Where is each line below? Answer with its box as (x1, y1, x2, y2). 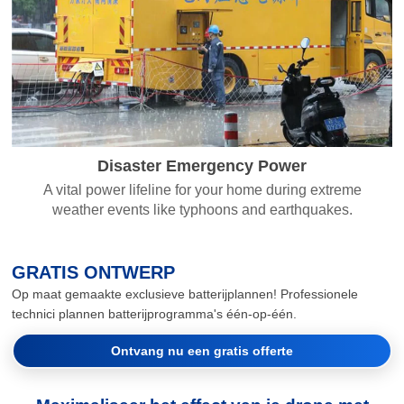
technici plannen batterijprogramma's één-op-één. (12, 307, 298, 322)
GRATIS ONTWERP (12, 262, 176, 283)
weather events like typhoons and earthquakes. (51, 202, 353, 217)
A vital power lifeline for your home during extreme (42, 182, 362, 197)
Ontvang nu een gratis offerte (111, 344, 293, 359)
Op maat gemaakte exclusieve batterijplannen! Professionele (12, 287, 359, 302)
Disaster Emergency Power (97, 157, 307, 175)
